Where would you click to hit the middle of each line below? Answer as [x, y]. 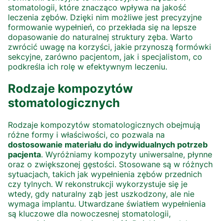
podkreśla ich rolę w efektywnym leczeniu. [88, 67]
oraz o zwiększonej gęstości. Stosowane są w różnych [110, 165]
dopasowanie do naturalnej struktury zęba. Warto [100, 37]
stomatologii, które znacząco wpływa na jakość [97, 8]
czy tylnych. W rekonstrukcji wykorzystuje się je [98, 184]
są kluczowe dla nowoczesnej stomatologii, [89, 214]
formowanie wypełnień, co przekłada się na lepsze [102, 27]
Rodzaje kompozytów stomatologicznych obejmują [104, 125]
